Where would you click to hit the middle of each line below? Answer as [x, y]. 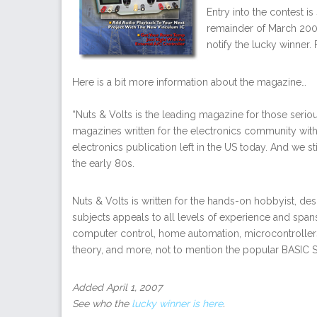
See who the [102, 303]
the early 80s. [103, 163]
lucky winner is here [177, 303]
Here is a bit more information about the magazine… [189, 82]
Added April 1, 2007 [117, 287]
